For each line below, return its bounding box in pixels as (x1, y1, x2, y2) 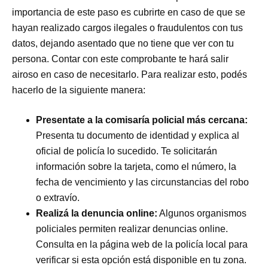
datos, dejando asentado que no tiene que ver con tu (12, 38, 234, 48)
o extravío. (36, 192, 80, 203)
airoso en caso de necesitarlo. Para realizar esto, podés (12, 69, 248, 80)
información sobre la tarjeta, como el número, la (36, 161, 237, 172)
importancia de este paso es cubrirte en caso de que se (12, 7, 246, 17)
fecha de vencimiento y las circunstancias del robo (36, 176, 249, 187)
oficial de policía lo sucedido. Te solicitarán (36, 145, 218, 156)
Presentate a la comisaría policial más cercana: (36, 114, 248, 125)
